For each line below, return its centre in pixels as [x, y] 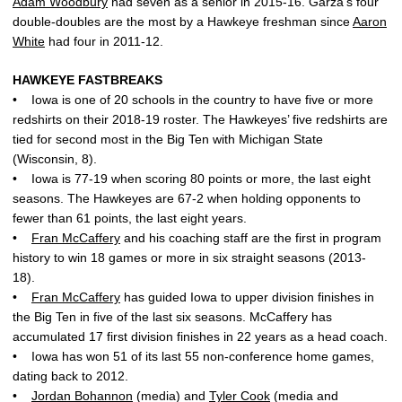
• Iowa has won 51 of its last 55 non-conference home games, [193, 356]
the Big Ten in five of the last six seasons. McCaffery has [172, 317]
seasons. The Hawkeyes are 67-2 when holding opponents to [187, 198]
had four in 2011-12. [104, 41]
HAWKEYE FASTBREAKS [87, 80]
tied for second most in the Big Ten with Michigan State [168, 139]
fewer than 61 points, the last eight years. [130, 218]
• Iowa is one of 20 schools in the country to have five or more [193, 100]
